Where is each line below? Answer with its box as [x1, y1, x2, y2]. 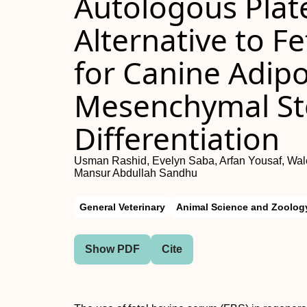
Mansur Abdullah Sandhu [74, 167, 197, 179]
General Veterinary [79, 201, 165, 212]
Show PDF [85, 243, 140, 255]
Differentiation [74, 118, 280, 159]
